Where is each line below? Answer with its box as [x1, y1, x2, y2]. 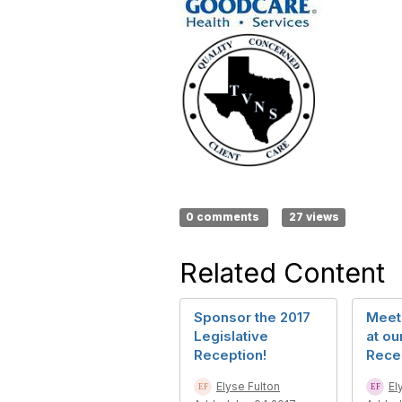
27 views [288, 210, 339, 224]
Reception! [194, 346, 267, 364]
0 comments [186, 210, 263, 224]
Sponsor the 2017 [194, 309, 310, 327]
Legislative [194, 328, 268, 345]
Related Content [179, 257, 385, 290]
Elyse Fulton [216, 380, 280, 394]
